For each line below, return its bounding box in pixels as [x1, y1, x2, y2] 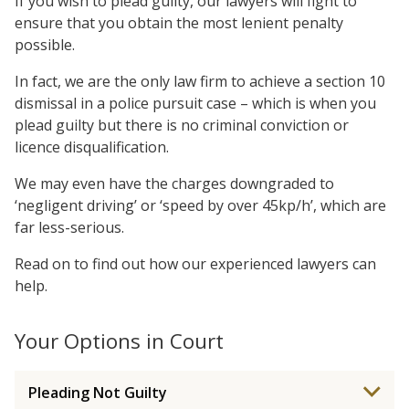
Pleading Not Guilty [28, 383, 167, 403]
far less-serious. [15, 217, 124, 237]
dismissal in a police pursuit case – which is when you [15, 93, 376, 113]
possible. [15, 35, 75, 55]
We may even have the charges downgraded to [15, 173, 334, 194]
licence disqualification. [15, 137, 169, 157]
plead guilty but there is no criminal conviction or [15, 115, 349, 135]
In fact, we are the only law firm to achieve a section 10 [15, 71, 385, 91]
